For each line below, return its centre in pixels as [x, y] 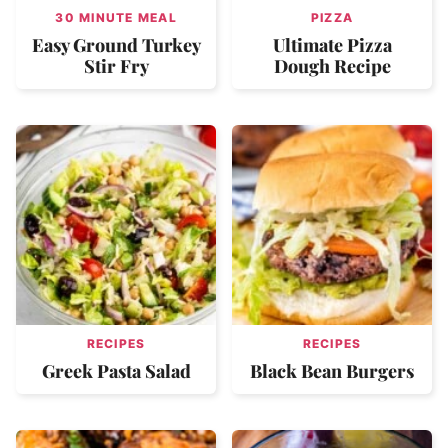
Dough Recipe [332, 65]
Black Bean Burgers [332, 370]
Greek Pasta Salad [116, 370]
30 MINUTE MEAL [116, 17]
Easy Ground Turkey [116, 44]
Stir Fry [116, 65]
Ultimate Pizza [332, 44]
